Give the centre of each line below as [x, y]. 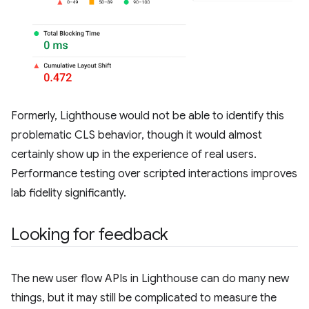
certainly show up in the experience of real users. [134, 155]
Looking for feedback [90, 235]
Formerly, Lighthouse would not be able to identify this [148, 116]
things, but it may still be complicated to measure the [144, 298]
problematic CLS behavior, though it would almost [137, 136]
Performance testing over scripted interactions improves [154, 174]
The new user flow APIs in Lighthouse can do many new [150, 279]
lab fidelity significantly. [69, 193]
